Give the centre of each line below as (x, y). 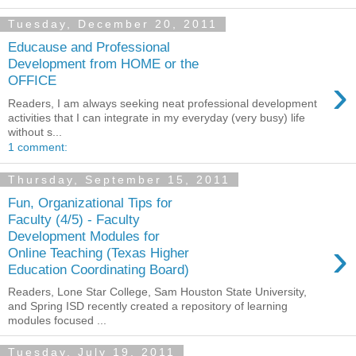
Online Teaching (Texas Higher (99, 252)
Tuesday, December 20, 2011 (113, 24)
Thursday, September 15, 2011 (119, 180)
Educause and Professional (89, 47)
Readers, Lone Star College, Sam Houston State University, (157, 292)
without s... (35, 132)
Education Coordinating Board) (99, 269)
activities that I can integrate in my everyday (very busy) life (157, 118)
